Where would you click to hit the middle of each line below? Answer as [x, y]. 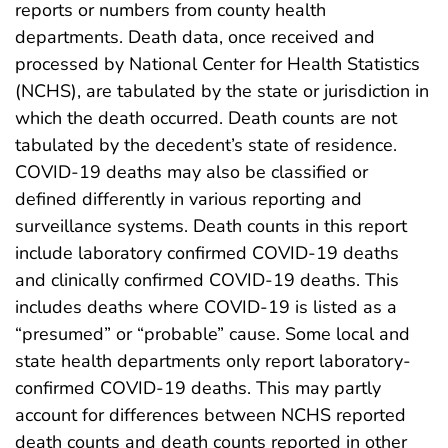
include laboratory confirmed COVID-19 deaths [207, 252]
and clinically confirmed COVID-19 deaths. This [207, 279]
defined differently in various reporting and [188, 198]
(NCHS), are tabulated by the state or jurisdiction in [222, 90]
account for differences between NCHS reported [210, 414]
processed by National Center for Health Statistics [217, 63]
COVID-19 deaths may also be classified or [191, 171]
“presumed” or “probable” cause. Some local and [212, 333]
